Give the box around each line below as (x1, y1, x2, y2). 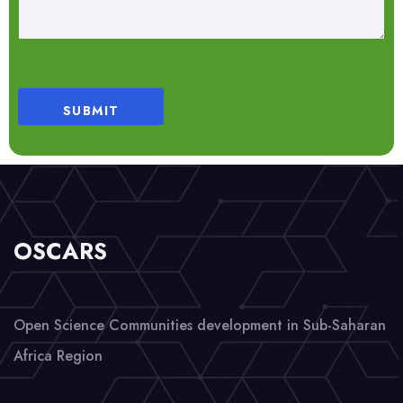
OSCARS (13, 235, 107, 268)
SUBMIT (63, 102, 120, 121)
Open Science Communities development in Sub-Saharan (13, 315, 386, 336)
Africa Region (13, 345, 103, 367)
